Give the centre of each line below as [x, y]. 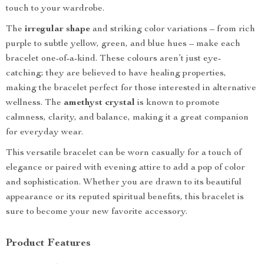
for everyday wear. [44, 133]
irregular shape [57, 29]
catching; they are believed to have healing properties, [116, 74]
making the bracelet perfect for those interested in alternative [131, 88]
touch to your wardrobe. [55, 9]
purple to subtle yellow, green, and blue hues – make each [123, 44]
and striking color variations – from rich [173, 29]
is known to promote [177, 103]
